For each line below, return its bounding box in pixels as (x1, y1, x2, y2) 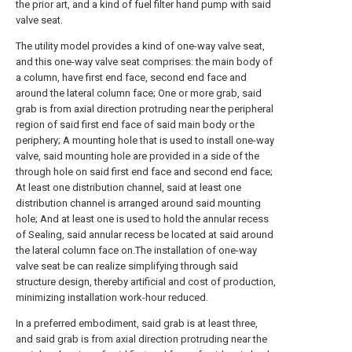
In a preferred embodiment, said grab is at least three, (16, 317, 258, 329)
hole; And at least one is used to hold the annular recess (16, 213, 269, 225)
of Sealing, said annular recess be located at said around (16, 229, 273, 240)
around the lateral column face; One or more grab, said (16, 87, 262, 99)
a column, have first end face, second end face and (16, 71, 247, 83)
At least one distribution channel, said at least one (16, 181, 241, 193)
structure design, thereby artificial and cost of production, (16, 276, 276, 288)
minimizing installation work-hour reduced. (16, 291, 208, 303)
